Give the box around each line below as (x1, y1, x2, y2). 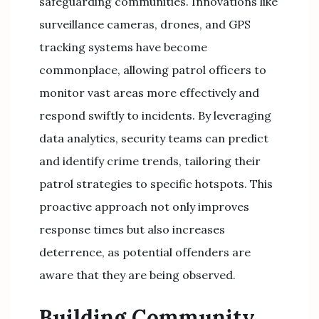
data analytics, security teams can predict (39, 131, 268, 145)
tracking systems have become (39, 40, 207, 54)
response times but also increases (39, 222, 225, 236)
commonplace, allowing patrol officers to (39, 63, 266, 77)
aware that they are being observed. (39, 268, 236, 282)
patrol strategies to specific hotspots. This (39, 177, 273, 191)
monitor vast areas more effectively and (39, 85, 259, 100)
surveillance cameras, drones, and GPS (39, 17, 251, 31)
